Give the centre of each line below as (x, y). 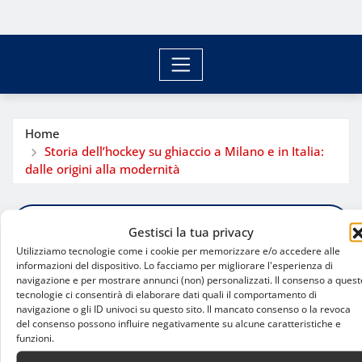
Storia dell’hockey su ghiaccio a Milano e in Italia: (184, 151)
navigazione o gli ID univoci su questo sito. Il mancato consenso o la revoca (183, 308)
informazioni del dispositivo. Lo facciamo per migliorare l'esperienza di (175, 265)
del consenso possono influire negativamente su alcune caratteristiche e (179, 323)
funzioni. (35, 337)
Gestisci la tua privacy (191, 231)
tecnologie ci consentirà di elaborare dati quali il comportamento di (166, 294)
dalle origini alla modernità (103, 168)
